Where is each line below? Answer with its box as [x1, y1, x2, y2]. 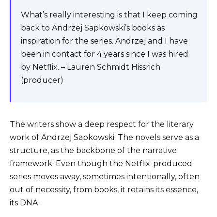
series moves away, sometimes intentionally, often [10, 171, 200, 181]
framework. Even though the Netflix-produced [10, 158, 192, 168]
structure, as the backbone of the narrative [10, 145, 177, 155]
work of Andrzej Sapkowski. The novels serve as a [10, 132, 199, 142]
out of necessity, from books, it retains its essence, [10, 185, 198, 194]
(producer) [21, 75, 63, 85]
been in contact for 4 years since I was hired [21, 49, 188, 59]
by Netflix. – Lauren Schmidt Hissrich [21, 62, 160, 72]
